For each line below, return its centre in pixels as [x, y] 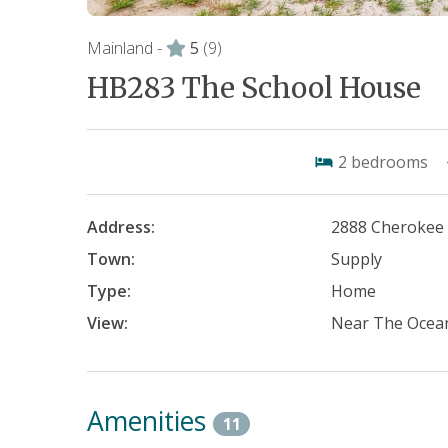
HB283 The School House [254, 87]
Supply [357, 258]
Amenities [150, 420]
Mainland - [124, 47]
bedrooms [389, 161]
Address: [121, 226]
